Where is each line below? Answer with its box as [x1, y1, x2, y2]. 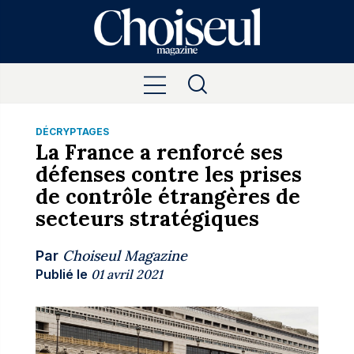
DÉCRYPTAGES [35, 126, 109, 137]
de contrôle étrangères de [35, 183, 300, 209]
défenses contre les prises [35, 161, 302, 187]
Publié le [35, 266, 88, 282]
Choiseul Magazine [62, 247, 187, 265]
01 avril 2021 [90, 266, 163, 282]
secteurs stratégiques [35, 205, 259, 232]
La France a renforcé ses [35, 139, 283, 165]
